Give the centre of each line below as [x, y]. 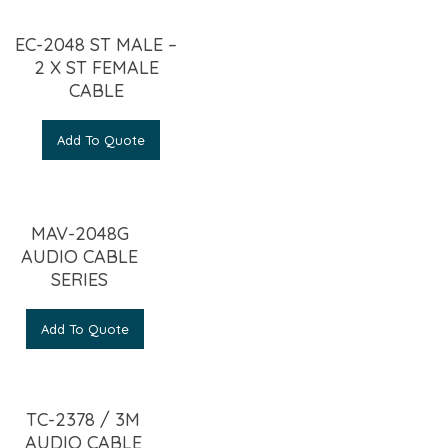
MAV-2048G [79, 233]
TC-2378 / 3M [83, 420]
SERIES [80, 279]
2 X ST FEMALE [96, 67]
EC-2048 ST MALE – [96, 44]
